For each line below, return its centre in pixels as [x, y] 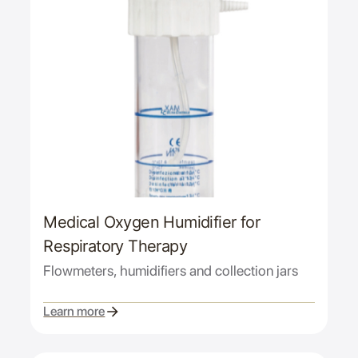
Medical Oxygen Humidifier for [151, 222]
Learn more [74, 312]
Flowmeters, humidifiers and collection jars [171, 270]
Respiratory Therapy [115, 246]
